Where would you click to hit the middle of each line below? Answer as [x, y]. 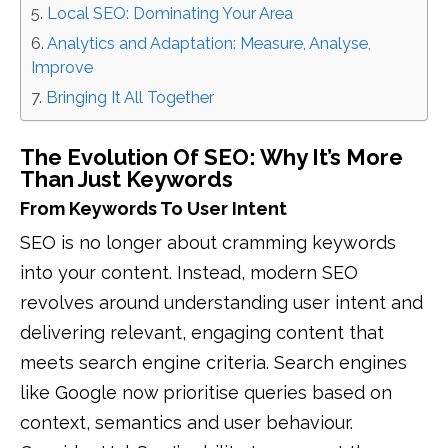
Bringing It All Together [130, 98]
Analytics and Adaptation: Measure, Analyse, [209, 44]
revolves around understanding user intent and [221, 302]
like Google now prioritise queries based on [206, 392]
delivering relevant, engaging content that [202, 332]
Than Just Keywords [126, 178]
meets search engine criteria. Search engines [213, 362]
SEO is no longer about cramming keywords [208, 242]
